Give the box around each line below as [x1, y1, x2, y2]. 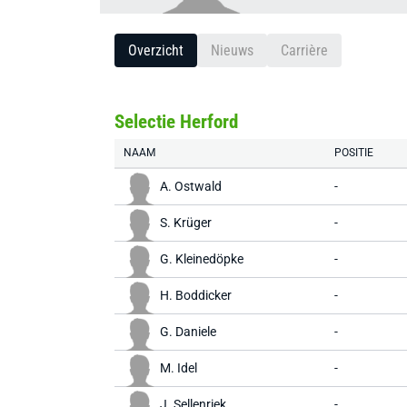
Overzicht [128, 42, 184, 59]
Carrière [281, 42, 328, 59]
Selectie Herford [114, 111, 238, 133]
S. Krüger [160, 215, 212, 230]
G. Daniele [160, 324, 216, 339]
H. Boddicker [160, 288, 232, 303]
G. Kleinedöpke [160, 252, 243, 266]
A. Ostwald [160, 179, 222, 194]
